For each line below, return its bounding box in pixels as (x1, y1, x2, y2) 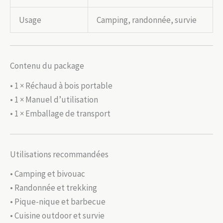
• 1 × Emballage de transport (10, 108, 111, 119)
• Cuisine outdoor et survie (10, 210, 105, 222)
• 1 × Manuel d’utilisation (10, 94, 98, 105)
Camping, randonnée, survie (97, 14, 197, 25)
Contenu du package (10, 60, 84, 71)
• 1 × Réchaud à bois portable (10, 80, 112, 91)
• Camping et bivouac (10, 168, 85, 180)
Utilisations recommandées (10, 148, 109, 160)
